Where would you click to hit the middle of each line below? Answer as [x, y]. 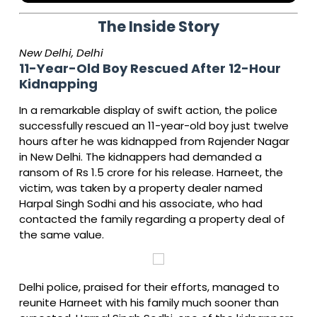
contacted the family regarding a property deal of [152, 219]
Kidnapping [58, 84]
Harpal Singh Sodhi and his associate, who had [141, 204]
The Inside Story [158, 27]
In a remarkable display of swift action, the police [148, 110]
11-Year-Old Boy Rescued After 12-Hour [150, 69]
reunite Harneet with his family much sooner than [149, 303]
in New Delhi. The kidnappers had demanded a [140, 157]
